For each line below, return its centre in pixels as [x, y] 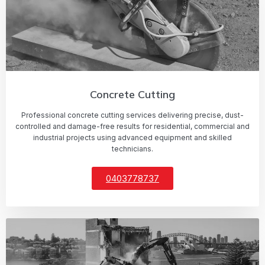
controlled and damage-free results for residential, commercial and [132, 126]
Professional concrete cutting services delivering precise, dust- [132, 115]
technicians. [132, 148]
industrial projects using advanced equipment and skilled [132, 137]
